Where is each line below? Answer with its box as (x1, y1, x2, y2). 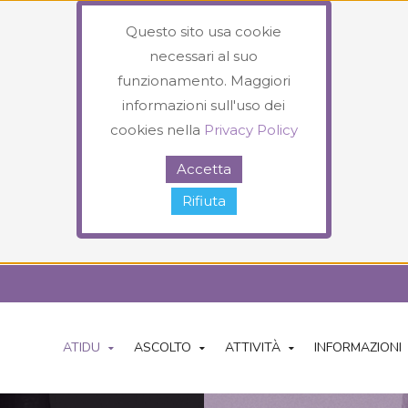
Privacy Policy (203, 121, 298, 138)
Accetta (176, 160, 231, 178)
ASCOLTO (133, 339, 191, 357)
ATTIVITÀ (224, 339, 280, 357)
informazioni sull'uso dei (122, 97, 286, 114)
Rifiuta (181, 192, 226, 210)
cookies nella (109, 121, 204, 138)
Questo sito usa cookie (126, 23, 282, 40)
